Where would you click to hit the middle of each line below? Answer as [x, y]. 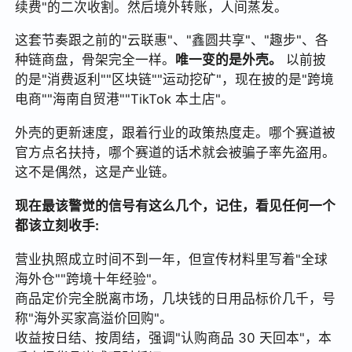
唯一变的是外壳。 [229, 60]
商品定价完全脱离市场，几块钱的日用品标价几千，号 [176, 299]
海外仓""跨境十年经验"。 [90, 279]
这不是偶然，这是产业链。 [95, 172]
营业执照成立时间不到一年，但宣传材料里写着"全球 [172, 260]
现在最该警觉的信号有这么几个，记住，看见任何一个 [176, 206]
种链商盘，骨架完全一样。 [95, 60]
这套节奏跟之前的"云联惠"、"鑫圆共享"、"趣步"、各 [172, 40]
